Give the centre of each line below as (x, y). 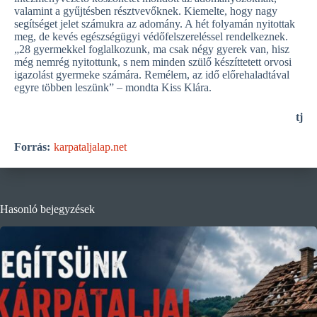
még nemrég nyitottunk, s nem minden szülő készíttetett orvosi (153, 62)
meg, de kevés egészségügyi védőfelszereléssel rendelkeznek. (151, 37)
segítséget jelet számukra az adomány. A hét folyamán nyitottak (155, 24)
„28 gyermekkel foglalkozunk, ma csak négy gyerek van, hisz (152, 50)
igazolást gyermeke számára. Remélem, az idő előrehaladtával (152, 75)
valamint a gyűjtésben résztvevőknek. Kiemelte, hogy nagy (146, 11)
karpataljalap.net (90, 147)
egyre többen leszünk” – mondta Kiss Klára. (113, 88)
